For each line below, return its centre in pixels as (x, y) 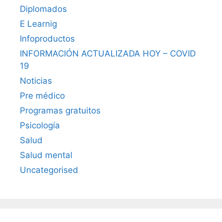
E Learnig (38, 24)
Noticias (36, 81)
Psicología (40, 125)
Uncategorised (49, 170)
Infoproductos (47, 38)
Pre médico (42, 95)
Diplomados (43, 9)
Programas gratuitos (60, 110)
